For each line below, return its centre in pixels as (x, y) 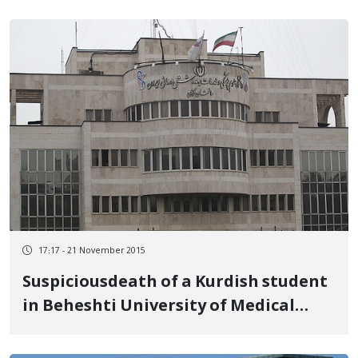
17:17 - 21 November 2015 (92, 251)
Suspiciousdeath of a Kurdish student (175, 283)
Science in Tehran (95, 331)
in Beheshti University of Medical (159, 307)
